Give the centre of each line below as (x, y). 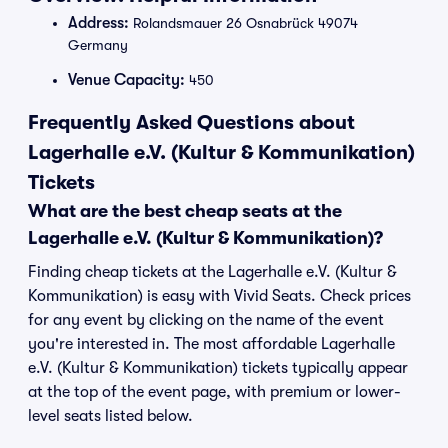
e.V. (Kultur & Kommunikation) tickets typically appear (218, 368)
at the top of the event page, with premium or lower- (214, 392)
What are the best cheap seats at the (185, 211)
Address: (98, 23)
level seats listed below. (110, 416)
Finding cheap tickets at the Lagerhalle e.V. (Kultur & (212, 272)
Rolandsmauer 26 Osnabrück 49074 (243, 23)
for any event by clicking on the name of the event (206, 320)
